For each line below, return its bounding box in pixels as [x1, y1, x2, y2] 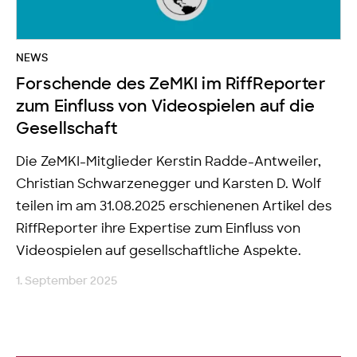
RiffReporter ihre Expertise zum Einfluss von [16, 222, 300, 235]
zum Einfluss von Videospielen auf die [16, 98, 315, 115]
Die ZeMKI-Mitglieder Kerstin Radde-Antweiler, [16, 155, 321, 168]
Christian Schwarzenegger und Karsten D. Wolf [16, 177, 321, 190]
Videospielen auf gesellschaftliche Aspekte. [16, 244, 301, 257]
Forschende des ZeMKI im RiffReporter [16, 76, 326, 92]
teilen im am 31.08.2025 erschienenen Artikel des [16, 199, 331, 213]
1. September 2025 [16, 274, 117, 287]
